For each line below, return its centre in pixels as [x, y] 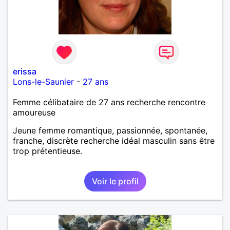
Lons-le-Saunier [43, 81]
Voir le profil [115, 181]
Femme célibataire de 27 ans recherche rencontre [109, 102]
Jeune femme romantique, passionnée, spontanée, [110, 130]
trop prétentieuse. [47, 151]
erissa [25, 71]
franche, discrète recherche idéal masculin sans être [114, 140]
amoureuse [34, 112]
